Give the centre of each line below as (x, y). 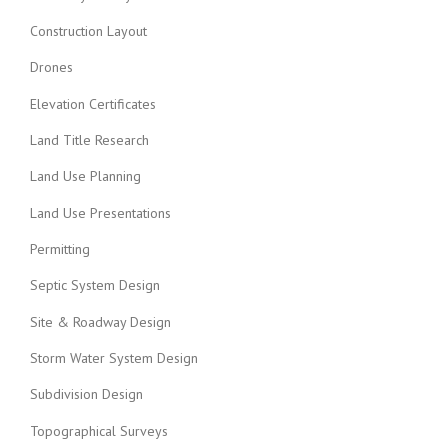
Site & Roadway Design (100, 321)
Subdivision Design (86, 394)
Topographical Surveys (99, 430)
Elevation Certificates (93, 103)
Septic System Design (95, 285)
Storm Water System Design (114, 357)
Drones (51, 67)
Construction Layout (88, 31)
